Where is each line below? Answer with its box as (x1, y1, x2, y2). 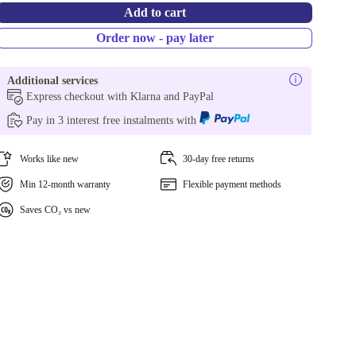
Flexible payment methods (182, 179, 281, 190)
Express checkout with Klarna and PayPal (26, 91, 215, 103)
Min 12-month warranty (20, 179, 111, 190)
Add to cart (123, 6, 186, 19)
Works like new (20, 153, 79, 164)
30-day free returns (182, 153, 254, 164)
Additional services (7, 75, 99, 87)
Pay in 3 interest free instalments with (26, 114, 200, 126)
